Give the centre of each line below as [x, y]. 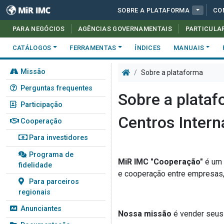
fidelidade [35, 165]
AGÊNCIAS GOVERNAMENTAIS [125, 29]
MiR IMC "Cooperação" [160, 162]
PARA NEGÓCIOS [38, 29]
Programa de [51, 154]
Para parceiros [54, 181]
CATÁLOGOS [32, 47]
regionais [34, 192]
